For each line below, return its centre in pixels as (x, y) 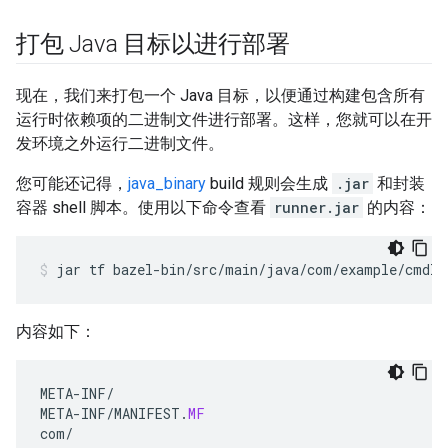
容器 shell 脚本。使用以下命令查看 (143, 207)
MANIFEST (147, 413)
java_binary (167, 183)
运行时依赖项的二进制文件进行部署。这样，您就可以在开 (224, 119)
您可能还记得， (72, 183)
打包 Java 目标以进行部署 (153, 43)
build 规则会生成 (269, 183)
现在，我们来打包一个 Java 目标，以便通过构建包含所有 (220, 95)
